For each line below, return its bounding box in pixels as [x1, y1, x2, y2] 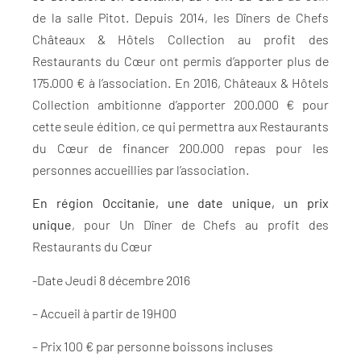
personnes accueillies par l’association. [32, 161, 249, 177]
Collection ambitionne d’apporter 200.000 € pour [32, 96, 329, 112]
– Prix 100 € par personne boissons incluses [32, 338, 273, 355]
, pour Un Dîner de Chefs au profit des [72, 217, 329, 233]
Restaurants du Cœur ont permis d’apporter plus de [32, 52, 329, 68]
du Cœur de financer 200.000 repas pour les [32, 139, 329, 156]
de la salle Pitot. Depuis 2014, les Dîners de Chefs [32, 9, 329, 25]
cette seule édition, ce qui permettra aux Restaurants [32, 118, 329, 134]
